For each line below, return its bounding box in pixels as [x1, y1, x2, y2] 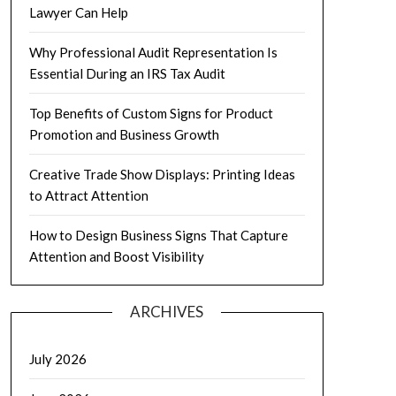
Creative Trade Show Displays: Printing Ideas [28, 166, 295, 182]
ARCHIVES [130, 302, 204, 321]
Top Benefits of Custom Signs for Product [28, 105, 273, 121]
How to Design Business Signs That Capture [28, 227, 288, 243]
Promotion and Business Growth [28, 126, 219, 142]
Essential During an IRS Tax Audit [28, 65, 225, 81]
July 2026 [28, 351, 87, 367]
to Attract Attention [28, 187, 148, 203]
